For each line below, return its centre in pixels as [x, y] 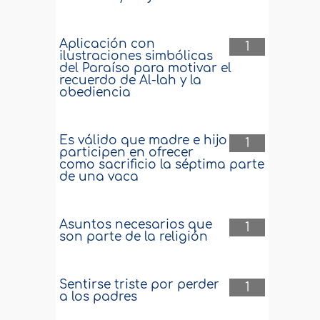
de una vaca [99, 177]
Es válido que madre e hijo [144, 140]
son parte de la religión [134, 237]
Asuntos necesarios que [136, 225]
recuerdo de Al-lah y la [131, 80]
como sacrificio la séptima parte [162, 165]
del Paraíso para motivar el [146, 68]
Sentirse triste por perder [140, 285]
